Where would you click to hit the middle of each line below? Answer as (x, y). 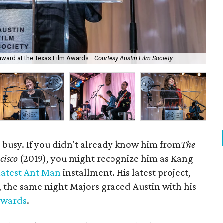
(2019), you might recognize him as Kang (107, 158)
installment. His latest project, (126, 172)
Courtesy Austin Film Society (133, 58)
